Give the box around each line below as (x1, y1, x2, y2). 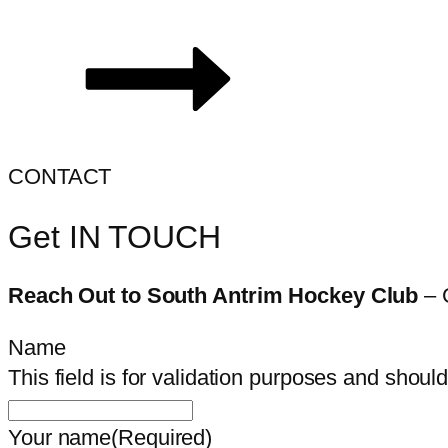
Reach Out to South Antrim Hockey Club (8, 283, 425, 309)
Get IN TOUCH (8, 218, 221, 255)
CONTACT (8, 164, 112, 189)
